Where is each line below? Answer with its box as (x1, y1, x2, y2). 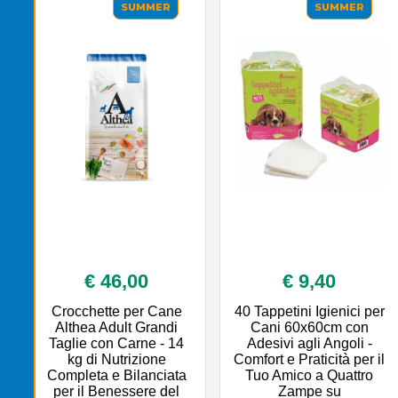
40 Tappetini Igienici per (234, 303, 385, 319)
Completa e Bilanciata (46, 367, 187, 383)
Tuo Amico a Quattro (245, 367, 374, 383)
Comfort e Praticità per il (234, 351, 386, 367)
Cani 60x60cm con (250, 319, 369, 335)
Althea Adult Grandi (55, 319, 179, 335)
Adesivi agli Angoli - (246, 335, 372, 351)
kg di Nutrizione (67, 351, 166, 367)
